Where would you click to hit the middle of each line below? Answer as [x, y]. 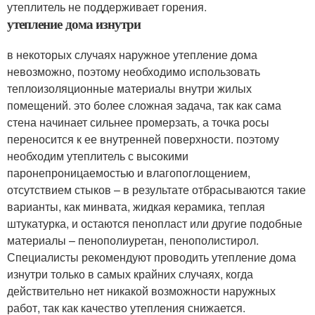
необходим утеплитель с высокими [98, 156]
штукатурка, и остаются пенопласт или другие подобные [155, 223]
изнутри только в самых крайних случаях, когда [130, 274]
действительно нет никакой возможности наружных [141, 291]
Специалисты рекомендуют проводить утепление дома [152, 257]
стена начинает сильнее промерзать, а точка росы [138, 122]
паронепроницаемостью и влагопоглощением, [129, 173]
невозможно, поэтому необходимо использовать [134, 71]
